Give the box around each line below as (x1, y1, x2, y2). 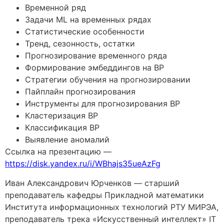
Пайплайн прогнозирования (25, 86, 135, 97)
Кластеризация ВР (25, 110, 98, 121)
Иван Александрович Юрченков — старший (5, 177, 179, 188)
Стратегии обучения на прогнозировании (25, 74, 190, 85)
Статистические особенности (25, 26, 144, 37)
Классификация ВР (25, 122, 99, 133)
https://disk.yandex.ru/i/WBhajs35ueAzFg (5, 158, 160, 169)
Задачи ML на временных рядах (25, 14, 151, 25)
